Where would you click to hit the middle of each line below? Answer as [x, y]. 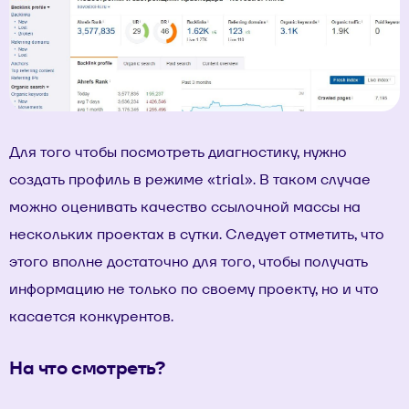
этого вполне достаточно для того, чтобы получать [189, 261]
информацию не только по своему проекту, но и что [194, 288]
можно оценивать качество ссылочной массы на [185, 206]
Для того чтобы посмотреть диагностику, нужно [178, 152]
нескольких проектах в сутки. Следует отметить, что [197, 234]
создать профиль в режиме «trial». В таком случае [190, 179]
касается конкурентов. [91, 316]
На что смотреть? [87, 367]
